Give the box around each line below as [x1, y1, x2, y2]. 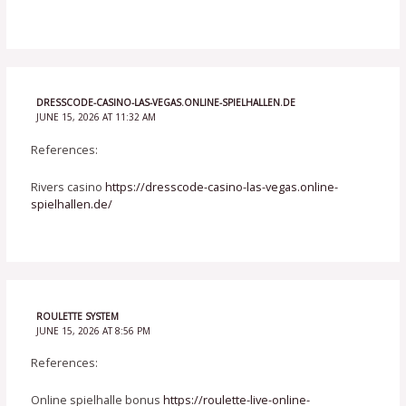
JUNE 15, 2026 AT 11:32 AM [35, 111, 156, 124]
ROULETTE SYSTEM [35, 309, 119, 323]
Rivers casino [31, 179, 106, 196]
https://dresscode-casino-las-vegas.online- [105, 179, 339, 196]
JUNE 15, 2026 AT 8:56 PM [35, 324, 150, 337]
